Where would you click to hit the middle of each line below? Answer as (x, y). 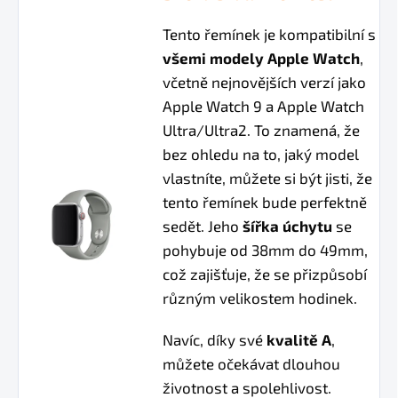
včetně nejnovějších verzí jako (265, 82)
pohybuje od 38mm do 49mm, (266, 250)
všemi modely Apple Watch (262, 58)
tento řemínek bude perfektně (265, 202)
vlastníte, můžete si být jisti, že (268, 178)
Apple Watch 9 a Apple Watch (264, 106)
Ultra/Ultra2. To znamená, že (262, 130)
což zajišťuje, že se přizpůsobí (265, 274)
